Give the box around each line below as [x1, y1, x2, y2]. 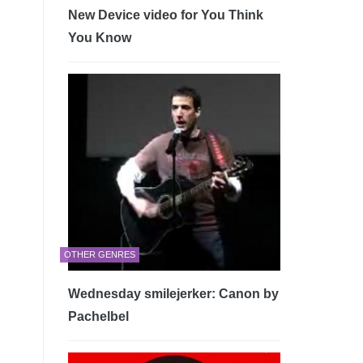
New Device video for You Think [67, 7, 263, 22]
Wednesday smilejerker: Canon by [67, 287, 279, 301]
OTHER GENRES [63, 250, 135, 260]
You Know [67, 30, 131, 45]
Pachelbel [67, 310, 129, 324]
